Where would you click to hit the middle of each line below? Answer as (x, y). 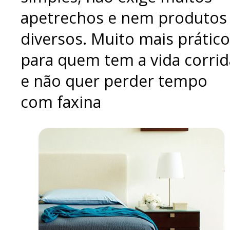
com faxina (61, 102)
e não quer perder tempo (114, 81)
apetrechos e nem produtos (124, 17)
